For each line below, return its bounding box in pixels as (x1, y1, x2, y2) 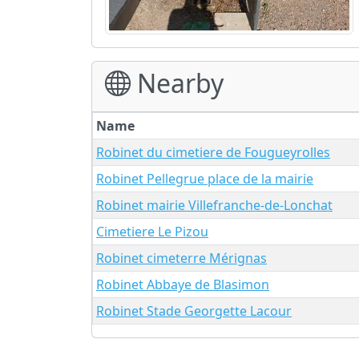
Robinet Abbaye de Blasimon (96, 275, 269, 293)
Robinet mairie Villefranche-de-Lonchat (96, 196, 333, 214)
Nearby (131, 65, 224, 100)
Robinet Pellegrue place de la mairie (96, 169, 313, 188)
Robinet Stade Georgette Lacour (96, 301, 292, 320)
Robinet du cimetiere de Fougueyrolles (96, 143, 330, 161)
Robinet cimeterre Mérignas (96, 248, 267, 267)
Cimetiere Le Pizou (96, 222, 208, 240)
